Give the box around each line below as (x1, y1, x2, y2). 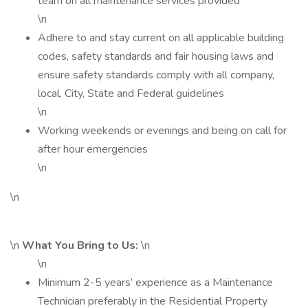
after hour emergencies (38, 142, 148, 157)
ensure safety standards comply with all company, (38, 67, 274, 82)
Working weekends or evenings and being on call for (38, 123, 287, 138)
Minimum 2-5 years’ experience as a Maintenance (38, 275, 273, 290)
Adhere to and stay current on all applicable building (38, 30, 284, 45)
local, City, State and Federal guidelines (38, 86, 224, 101)
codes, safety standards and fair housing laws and (38, 49, 274, 64)
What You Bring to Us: (22, 238, 141, 253)
